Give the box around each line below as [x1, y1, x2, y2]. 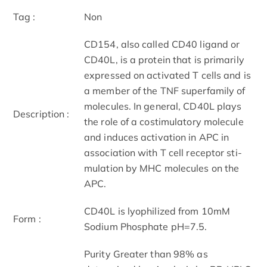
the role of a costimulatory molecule [84, 115, 244, 128]
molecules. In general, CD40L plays [84, 100, 242, 112]
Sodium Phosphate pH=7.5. [84, 220, 207, 232]
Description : [13, 107, 70, 120]
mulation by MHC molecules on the [84, 162, 240, 174]
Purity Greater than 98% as [84, 247, 208, 260]
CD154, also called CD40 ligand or [84, 38, 240, 50]
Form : [13, 212, 41, 225]
